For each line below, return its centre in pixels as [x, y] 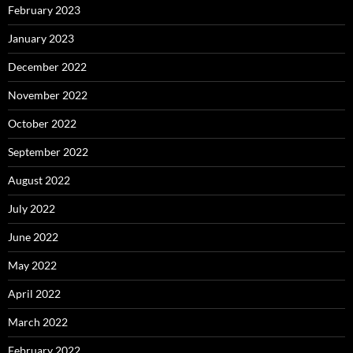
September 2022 [48, 152]
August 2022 [39, 180]
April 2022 [34, 294]
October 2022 [42, 123]
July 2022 [32, 208]
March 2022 [38, 322]
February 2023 [44, 10]
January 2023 [41, 38]
